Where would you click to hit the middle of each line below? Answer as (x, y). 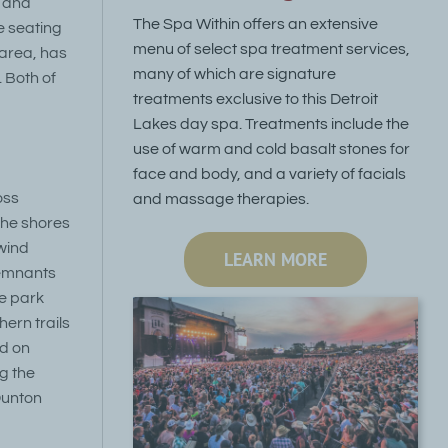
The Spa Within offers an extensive (255, 23)
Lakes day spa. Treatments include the (270, 123)
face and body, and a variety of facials (269, 173)
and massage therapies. (220, 198)
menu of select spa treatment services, (271, 48)
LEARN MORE (275, 259)
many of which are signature (234, 73)
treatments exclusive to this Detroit (255, 98)
